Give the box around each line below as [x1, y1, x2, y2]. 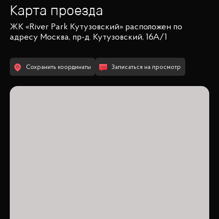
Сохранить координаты [26, 64, 91, 71]
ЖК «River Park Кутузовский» [10, 23, 123, 32]
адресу [10, 33, 40, 43]
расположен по [123, 23, 182, 32]
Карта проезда [10, 1, 103, 19]
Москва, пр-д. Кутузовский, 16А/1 [40, 33, 167, 43]
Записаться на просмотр [111, 64, 181, 71]
